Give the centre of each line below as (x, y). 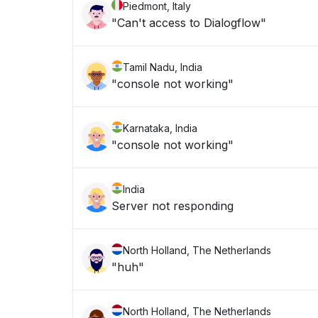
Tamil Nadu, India (163, 67)
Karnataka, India (160, 128)
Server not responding (172, 206)
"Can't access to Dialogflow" (189, 23)
